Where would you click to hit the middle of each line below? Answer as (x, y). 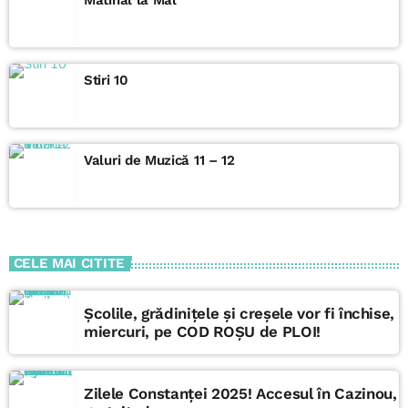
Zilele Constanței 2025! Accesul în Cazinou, (240, 394)
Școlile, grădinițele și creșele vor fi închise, (240, 314)
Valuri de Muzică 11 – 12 (159, 160)
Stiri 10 (106, 80)
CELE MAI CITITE (69, 264)
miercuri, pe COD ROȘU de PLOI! (202, 332)
